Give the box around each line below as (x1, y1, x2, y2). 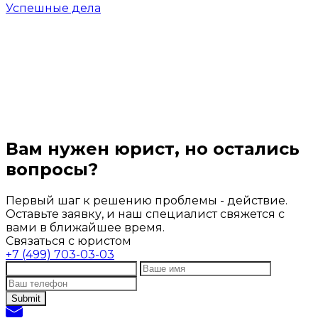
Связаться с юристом (6, 234, 131, 248)
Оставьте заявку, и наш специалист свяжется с (6, 207, 285, 221)
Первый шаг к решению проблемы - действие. (6, 194, 287, 208)
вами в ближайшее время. (6, 221, 165, 235)
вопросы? (6, 159, 98, 180)
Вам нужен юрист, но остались (6, 138, 300, 160)
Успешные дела (6, 1, 101, 16)
